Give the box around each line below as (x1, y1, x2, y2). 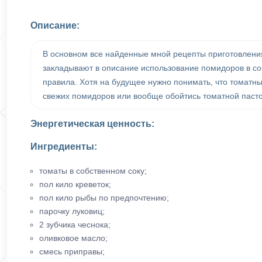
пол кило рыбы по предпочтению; (39, 192, 169, 202)
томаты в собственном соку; (39, 166, 147, 175)
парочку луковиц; (39, 206, 105, 216)
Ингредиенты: (30, 142, 97, 152)
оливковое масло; (39, 233, 108, 243)
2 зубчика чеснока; (39, 219, 111, 229)
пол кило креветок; (39, 179, 111, 189)
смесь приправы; (39, 246, 105, 256)
